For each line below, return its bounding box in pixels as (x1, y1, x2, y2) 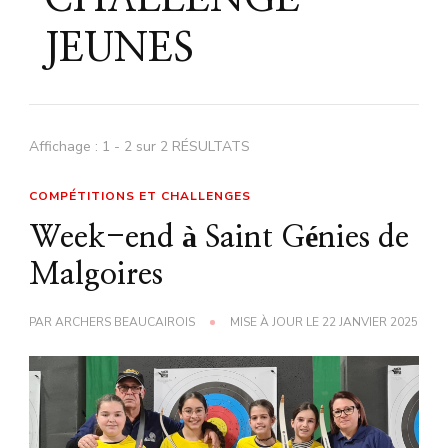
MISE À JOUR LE (230, 314, 322, 331)
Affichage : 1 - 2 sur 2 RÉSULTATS (29, 137, 250, 157)
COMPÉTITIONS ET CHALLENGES (29, 188, 251, 205)
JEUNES (44, 29, 194, 70)
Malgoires (29, 260, 163, 291)
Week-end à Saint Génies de (29, 223, 409, 254)
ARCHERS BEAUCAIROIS (55, 314, 195, 331)
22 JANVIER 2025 (322, 314, 418, 331)
